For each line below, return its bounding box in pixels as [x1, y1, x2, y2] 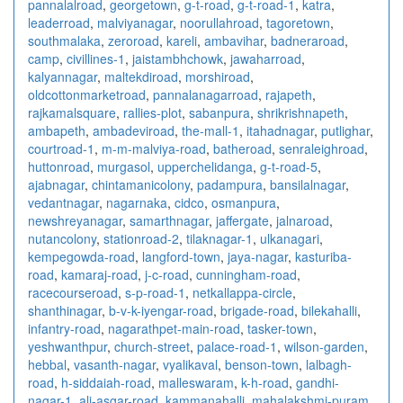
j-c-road [145, 264, 189, 283]
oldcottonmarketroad [28, 85, 146, 103]
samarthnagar [130, 210, 209, 229]
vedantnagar [28, 193, 99, 211]
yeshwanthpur [28, 336, 107, 355]
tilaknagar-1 [186, 228, 253, 247]
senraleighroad [279, 139, 364, 157]
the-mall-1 [182, 121, 239, 139]
